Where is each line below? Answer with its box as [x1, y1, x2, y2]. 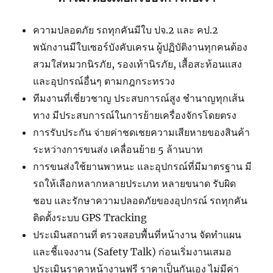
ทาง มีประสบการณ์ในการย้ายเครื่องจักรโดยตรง [33, 109, 237, 122]
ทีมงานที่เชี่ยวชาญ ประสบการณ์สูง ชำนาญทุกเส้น [33, 92, 245, 105]
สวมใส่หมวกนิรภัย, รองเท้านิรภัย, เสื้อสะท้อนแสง [33, 58, 243, 71]
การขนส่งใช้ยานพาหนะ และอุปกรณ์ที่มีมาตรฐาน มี [33, 160, 252, 173]
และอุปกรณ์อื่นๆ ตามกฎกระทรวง [33, 75, 175, 88]
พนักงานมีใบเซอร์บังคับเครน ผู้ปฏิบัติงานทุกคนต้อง [33, 41, 248, 54]
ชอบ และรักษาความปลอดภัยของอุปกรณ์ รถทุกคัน [33, 194, 248, 207]
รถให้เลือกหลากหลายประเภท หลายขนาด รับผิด [33, 177, 236, 190]
